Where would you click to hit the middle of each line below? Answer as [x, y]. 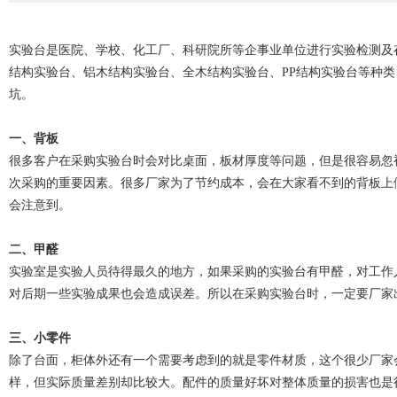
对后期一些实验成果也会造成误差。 [108, 294]
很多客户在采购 [52, 161]
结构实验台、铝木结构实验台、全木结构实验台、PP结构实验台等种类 [202, 72]
